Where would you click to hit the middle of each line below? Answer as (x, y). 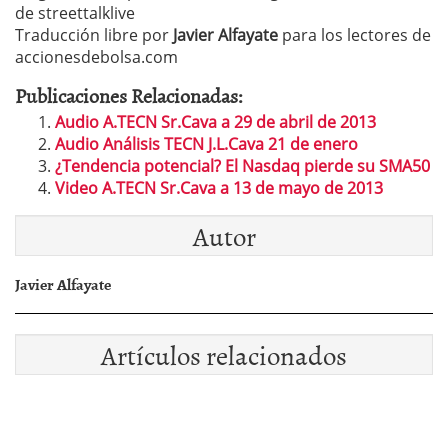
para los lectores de (354, 35)
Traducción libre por (94, 35)
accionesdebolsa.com (96, 57)
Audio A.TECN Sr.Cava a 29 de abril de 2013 (215, 122)
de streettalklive (75, 13)
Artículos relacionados (224, 354)
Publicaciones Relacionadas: (129, 95)
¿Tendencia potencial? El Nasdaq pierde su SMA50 (242, 166)
